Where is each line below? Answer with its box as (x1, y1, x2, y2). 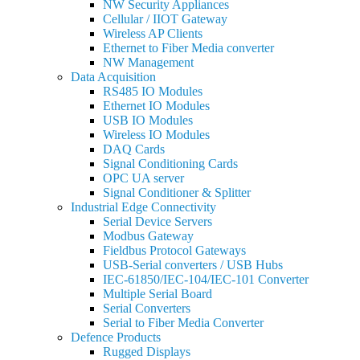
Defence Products (71, 330, 161, 344)
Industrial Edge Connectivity (71, 200, 216, 214)
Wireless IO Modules (103, 128, 210, 141)
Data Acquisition (71, 70, 156, 84)
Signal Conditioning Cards (103, 157, 238, 170)
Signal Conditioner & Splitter (103, 186, 251, 199)
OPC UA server (103, 171, 184, 185)
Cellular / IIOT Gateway (103, 12, 227, 26)
